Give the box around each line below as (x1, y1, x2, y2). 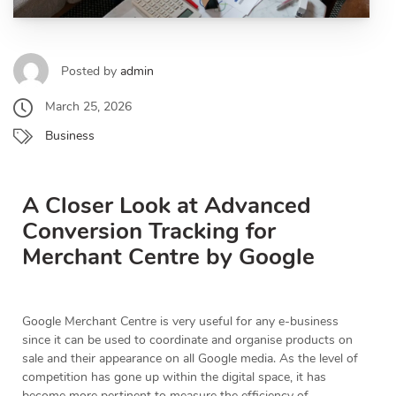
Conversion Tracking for (22, 216, 276, 247)
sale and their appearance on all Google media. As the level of (22, 350, 358, 368)
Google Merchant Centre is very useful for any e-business (22, 313, 339, 331)
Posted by (61, 62, 120, 80)
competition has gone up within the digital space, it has (22, 369, 326, 386)
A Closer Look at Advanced (22, 190, 311, 222)
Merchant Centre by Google (22, 241, 315, 273)
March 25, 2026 (45, 98, 132, 116)
